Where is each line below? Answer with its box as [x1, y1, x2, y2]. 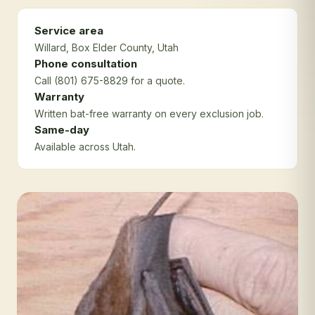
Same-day [34, 123, 89, 136]
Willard [34, 41, 66, 53]
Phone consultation [34, 57, 137, 70]
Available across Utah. [34, 141, 136, 153]
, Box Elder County [66, 41, 152, 53]
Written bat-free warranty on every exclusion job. [34, 108, 264, 120]
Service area [34, 24, 103, 37]
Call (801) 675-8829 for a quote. [34, 75, 185, 86]
